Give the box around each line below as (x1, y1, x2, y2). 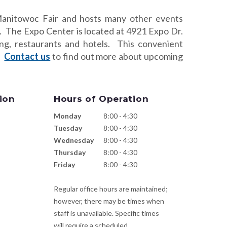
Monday (53, 111, 81, 120)
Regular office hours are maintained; (53, 184, 168, 193)
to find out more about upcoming (50, 51, 183, 62)
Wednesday (53, 136, 94, 144)
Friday (53, 160, 75, 169)
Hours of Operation (53, 94, 149, 104)
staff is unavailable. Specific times (53, 209, 159, 217)
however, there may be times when (53, 197, 164, 205)
